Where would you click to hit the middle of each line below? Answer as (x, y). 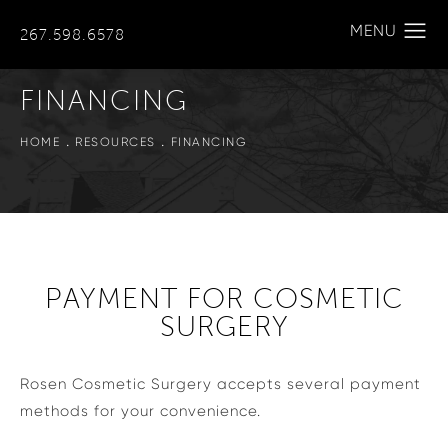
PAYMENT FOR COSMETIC (224, 299)
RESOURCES (115, 141)
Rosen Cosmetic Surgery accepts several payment (220, 384)
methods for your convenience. (140, 411)
